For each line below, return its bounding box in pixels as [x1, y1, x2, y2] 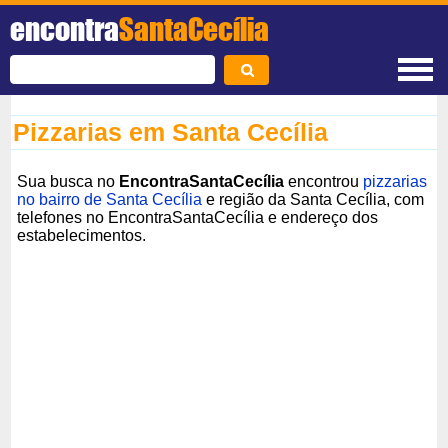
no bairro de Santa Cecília [17, 190, 203, 208]
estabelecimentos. [17, 226, 147, 244]
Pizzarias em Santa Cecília [13, 118, 329, 146]
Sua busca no [17, 172, 120, 190]
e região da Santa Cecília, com [202, 190, 425, 208]
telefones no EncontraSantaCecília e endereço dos [17, 208, 379, 226]
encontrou [284, 172, 364, 190]
